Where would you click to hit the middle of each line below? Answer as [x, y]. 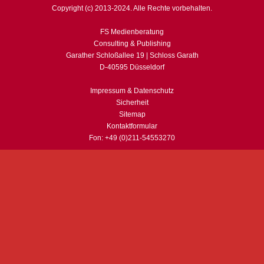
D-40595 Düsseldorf [132, 67]
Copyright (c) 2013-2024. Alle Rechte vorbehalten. [132, 9]
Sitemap [132, 115]
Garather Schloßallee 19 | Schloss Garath [132, 56]
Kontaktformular [132, 126]
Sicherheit [132, 103]
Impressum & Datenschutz [132, 91]
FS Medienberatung [132, 32]
